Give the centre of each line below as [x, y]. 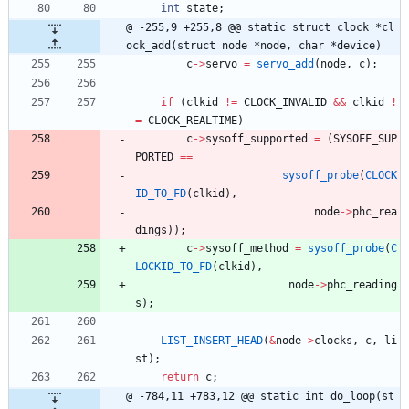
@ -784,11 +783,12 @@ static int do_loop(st [260, 396]
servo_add [285, 63]
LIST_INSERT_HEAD [212, 340]
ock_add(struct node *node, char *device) [254, 45]
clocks [333, 340]
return [180, 377]
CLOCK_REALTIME [193, 120]
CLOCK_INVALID [285, 102]
